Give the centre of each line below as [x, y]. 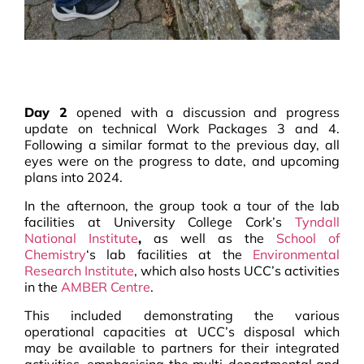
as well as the [209, 238]
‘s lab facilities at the [169, 255]
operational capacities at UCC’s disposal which [182, 332]
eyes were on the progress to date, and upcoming [182, 161]
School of [308, 238]
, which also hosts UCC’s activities [237, 271]
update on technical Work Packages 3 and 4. [182, 129]
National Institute [81, 238]
